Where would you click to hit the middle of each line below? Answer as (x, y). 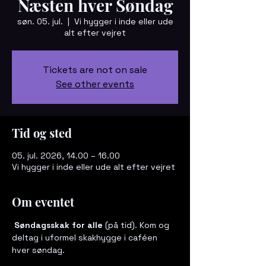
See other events (95, 84)
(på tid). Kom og (137, 225)
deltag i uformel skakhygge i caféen (86, 237)
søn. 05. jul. (40, 21)
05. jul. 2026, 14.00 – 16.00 (66, 155)
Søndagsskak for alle (57, 225)
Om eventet (43, 201)
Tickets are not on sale (95, 69)
